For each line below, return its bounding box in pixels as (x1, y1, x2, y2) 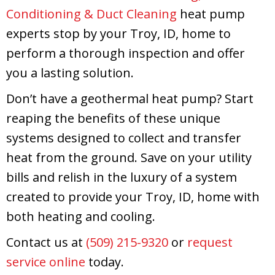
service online (6, 253, 85, 270)
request (187, 233, 233, 250)
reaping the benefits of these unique (6, 109, 220, 126)
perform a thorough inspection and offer (6, 44, 245, 61)
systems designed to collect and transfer (6, 129, 241, 146)
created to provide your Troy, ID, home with (6, 188, 260, 205)
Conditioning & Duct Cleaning (6, 5, 177, 22)
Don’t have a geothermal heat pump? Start (6, 90, 254, 107)
